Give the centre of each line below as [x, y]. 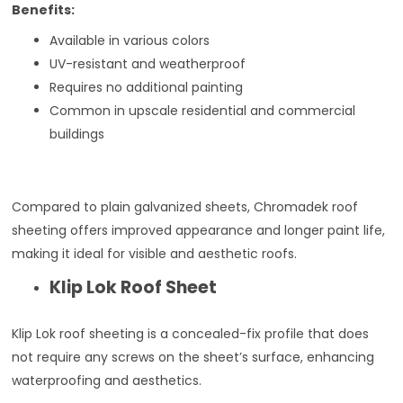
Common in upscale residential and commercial [203, 110]
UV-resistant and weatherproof [148, 63]
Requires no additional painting [147, 87]
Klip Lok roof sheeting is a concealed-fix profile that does [191, 333]
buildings [77, 134]
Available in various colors [130, 40]
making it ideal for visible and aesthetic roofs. [155, 253]
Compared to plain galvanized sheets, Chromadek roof [185, 206]
